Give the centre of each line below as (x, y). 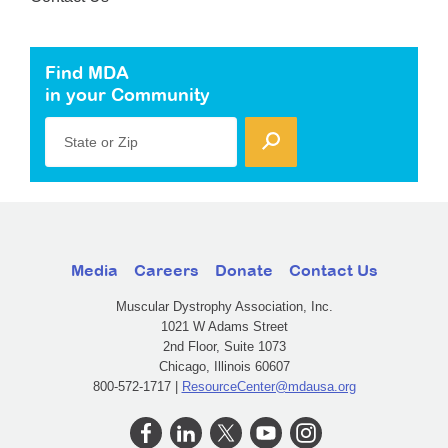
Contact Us (333, 269)
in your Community (127, 94)
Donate (243, 269)
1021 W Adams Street (224, 326)
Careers (166, 269)
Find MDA (87, 72)
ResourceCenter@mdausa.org (268, 386)
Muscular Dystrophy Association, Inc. (224, 306)
